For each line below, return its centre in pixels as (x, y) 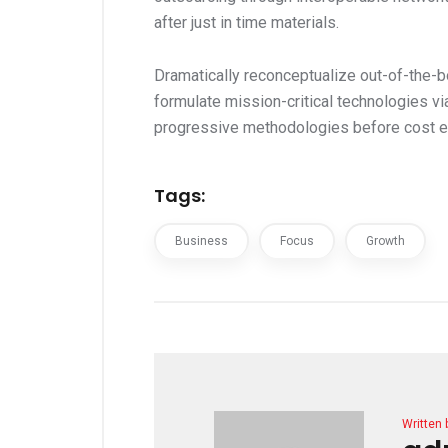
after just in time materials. (246, 22)
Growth (385, 240)
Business (201, 240)
